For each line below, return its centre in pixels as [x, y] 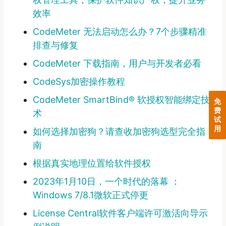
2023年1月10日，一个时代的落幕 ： [106, 181]
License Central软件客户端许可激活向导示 [120, 213]
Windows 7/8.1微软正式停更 [90, 195]
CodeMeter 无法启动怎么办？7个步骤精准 [119, 31]
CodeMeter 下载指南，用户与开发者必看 [117, 63]
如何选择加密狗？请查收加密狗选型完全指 [119, 131]
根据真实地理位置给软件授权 [92, 163]
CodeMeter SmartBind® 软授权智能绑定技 [121, 99]
